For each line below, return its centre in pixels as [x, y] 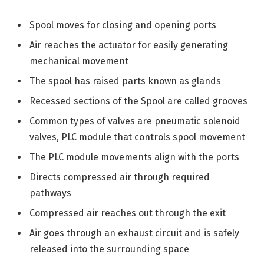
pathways [50, 193]
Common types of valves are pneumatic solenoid [135, 121]
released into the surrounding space [109, 249]
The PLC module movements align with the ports [134, 157]
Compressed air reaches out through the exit [128, 213]
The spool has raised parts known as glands [125, 81]
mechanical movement [79, 61]
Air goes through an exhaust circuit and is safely [134, 233]
